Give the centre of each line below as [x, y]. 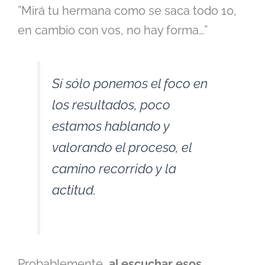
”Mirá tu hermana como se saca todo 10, [127, 10]
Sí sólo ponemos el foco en [130, 83]
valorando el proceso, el [122, 147]
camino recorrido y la [114, 168]
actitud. [74, 190]
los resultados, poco [111, 104]
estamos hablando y [111, 126]
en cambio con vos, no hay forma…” [113, 30]
